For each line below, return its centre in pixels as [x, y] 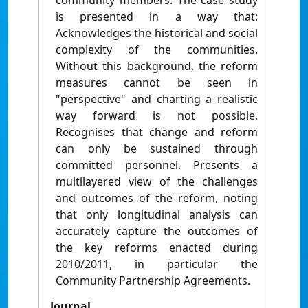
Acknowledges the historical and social [157, 33]
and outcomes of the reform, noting [157, 198]
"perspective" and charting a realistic [157, 99]
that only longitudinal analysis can [157, 215]
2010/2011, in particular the [157, 264]
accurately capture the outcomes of [157, 231]
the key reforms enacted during [157, 248]
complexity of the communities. [157, 50]
